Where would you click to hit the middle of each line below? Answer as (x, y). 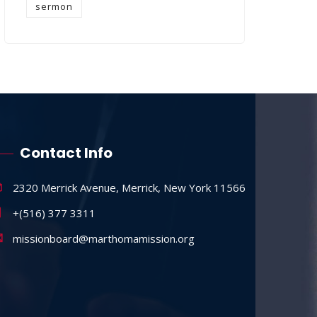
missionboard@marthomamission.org (104, 239)
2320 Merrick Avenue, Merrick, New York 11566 (129, 188)
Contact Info (67, 153)
